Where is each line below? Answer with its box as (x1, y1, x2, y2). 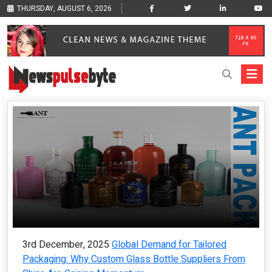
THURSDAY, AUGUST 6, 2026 (17, 3, 112, 14)
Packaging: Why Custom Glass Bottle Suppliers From (22, 252, 245, 267)
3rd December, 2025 (22, 237, 109, 253)
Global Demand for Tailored (112, 237, 226, 253)
